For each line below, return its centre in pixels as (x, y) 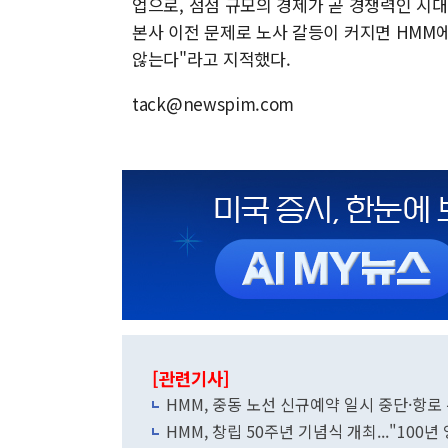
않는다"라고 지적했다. (211, 58)
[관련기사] (191, 378)
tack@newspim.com (213, 103)
